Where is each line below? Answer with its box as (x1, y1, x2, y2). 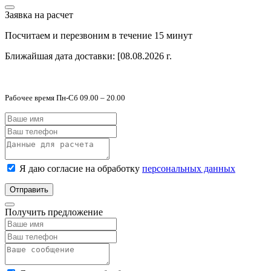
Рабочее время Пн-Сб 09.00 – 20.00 (5, 93, 125, 102)
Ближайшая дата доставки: (5, 50, 117, 61)
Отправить (10, 184, 48, 194)
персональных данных (142, 163, 235, 174)
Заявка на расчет (5, 9, 73, 20)
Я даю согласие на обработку (19, 163, 142, 174)
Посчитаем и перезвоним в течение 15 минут (5, 30, 192, 41)
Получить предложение (5, 206, 103, 217)
